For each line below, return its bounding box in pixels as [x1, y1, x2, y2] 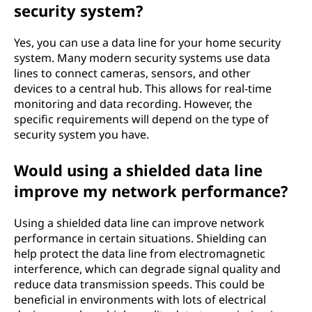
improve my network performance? [14, 180, 288, 201]
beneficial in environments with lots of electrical [14, 292, 266, 307]
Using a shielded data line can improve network [14, 215, 265, 231]
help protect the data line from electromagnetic [14, 246, 265, 261]
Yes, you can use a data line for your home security [14, 35, 281, 50]
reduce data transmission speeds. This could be [14, 276, 265, 292]
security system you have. [14, 127, 149, 142]
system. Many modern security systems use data [14, 50, 270, 65]
